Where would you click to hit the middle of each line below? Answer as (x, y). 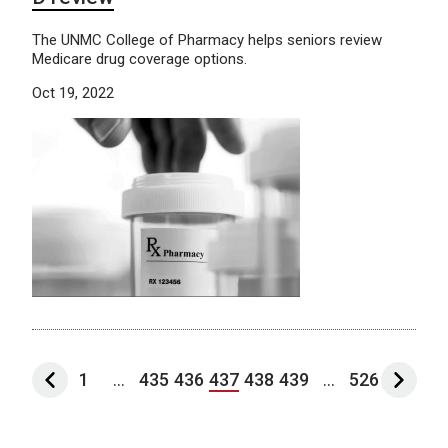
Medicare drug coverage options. (139, 59)
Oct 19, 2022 (73, 93)
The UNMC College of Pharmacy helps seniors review (207, 40)
